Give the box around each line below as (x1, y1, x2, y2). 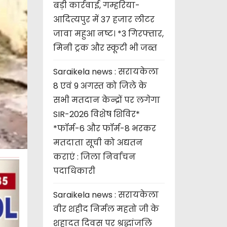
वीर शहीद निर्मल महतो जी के (53, 203, 159, 215)
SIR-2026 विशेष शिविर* (53, 108, 140, 120)
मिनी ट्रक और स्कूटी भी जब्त (53, 42, 157, 54)
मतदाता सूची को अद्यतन (53, 136, 143, 148)
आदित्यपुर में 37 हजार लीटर (53, 13, 155, 25)
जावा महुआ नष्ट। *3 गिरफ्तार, (53, 27, 164, 40)
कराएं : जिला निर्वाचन (53, 150, 136, 163)
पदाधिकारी (53, 165, 95, 177)
